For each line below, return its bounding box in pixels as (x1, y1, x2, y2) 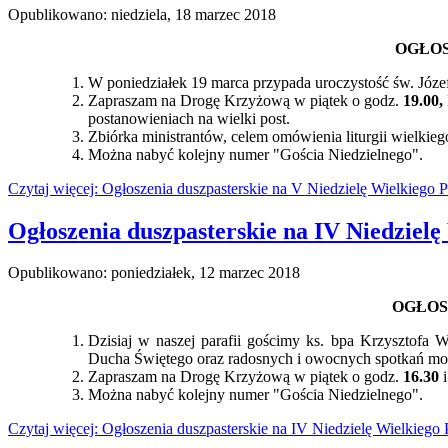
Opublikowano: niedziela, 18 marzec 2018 (8, 5, 276, 23)
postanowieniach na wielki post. (88, 109, 290, 127)
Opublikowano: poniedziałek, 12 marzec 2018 (8, 264, 300, 282)
